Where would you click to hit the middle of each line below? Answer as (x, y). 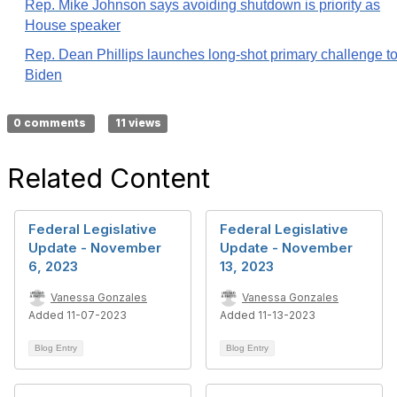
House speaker (73, 25)
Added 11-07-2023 (78, 315)
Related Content (109, 178)
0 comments (51, 123)
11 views (138, 123)
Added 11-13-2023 (268, 315)
